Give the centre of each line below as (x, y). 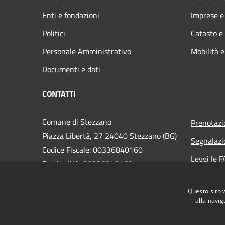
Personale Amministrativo (87, 51)
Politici (54, 33)
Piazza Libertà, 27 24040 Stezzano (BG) (109, 135)
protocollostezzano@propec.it (113, 186)
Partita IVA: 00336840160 (87, 163)
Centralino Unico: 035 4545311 (96, 200)
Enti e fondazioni (71, 15)
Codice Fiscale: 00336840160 (92, 149)
